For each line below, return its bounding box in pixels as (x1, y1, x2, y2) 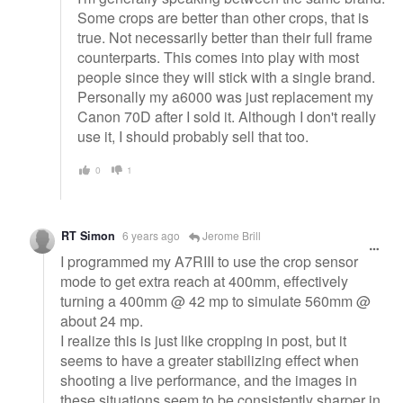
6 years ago (122, 227, 180, 243)
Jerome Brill (200, 227, 261, 243)
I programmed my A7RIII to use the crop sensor (60, 250, 358, 272)
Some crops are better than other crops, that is (77, 7, 369, 29)
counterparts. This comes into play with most (77, 47, 359, 68)
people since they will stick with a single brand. (77, 67, 375, 88)
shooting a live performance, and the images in (60, 369, 357, 390)
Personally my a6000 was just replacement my (77, 86, 373, 108)
